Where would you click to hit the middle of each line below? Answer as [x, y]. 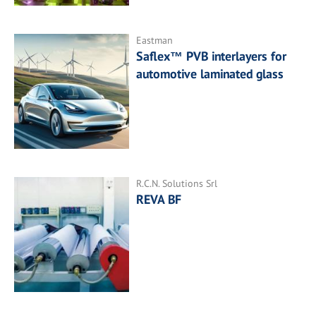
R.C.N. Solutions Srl [177, 183]
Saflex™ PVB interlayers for [212, 56]
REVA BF [159, 199]
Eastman [155, 40]
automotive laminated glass [210, 73]
